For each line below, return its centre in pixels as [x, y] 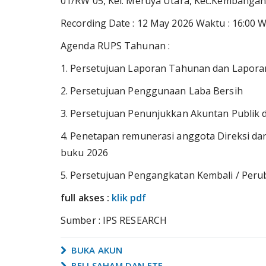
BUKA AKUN [96, 250]
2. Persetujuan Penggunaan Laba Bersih [152, 91]
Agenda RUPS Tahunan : [115, 46]
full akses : [86, 198]
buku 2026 [84, 153]
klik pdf [129, 198]
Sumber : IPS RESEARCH [114, 220]
